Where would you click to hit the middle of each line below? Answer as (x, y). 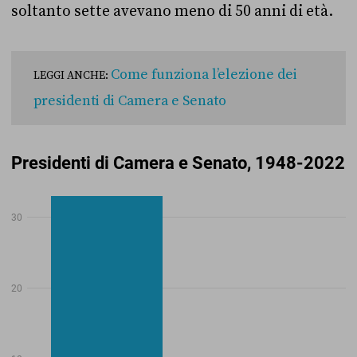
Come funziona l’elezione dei (204, 75)
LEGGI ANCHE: (72, 76)
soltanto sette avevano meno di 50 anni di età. (174, 11)
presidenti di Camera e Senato (130, 101)
